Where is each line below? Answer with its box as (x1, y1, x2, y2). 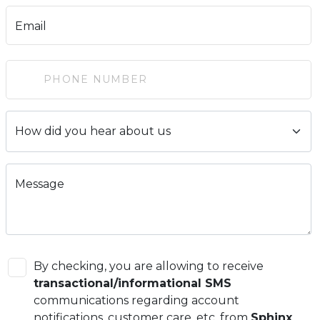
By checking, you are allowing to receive (34, 259, 264, 273)
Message (15, 176, 64, 191)
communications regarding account (34, 293, 239, 307)
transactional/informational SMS (34, 276, 231, 290)
